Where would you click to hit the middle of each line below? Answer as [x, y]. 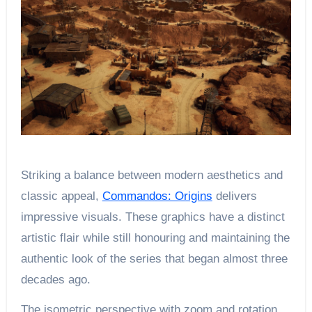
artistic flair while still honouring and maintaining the [155, 237]
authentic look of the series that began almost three [154, 258]
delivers [234, 196]
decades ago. [55, 279]
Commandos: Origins [157, 196]
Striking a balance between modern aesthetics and [151, 175]
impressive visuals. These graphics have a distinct [153, 217]
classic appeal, [61, 196]
